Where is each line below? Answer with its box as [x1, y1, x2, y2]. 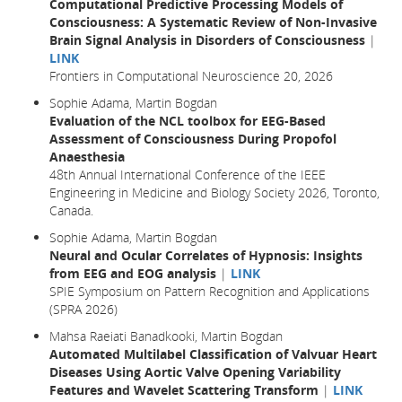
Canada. [49, 201, 93, 219]
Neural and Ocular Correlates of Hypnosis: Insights [49, 246, 363, 264]
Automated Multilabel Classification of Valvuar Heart [49, 345, 377, 363]
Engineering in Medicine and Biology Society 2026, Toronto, [49, 183, 380, 201]
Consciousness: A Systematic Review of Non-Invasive [49, 13, 377, 31]
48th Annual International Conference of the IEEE [49, 165, 326, 183]
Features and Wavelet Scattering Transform [49, 380, 319, 398]
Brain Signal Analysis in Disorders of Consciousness [49, 31, 365, 48]
